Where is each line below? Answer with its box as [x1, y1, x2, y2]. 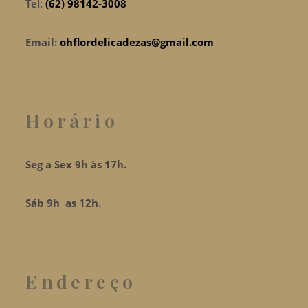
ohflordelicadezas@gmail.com [60, 35, 214, 49]
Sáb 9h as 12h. [25, 196, 102, 210]
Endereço [25, 268, 137, 294]
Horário [25, 108, 118, 133]
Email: [25, 35, 60, 49]
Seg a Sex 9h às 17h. [25, 157, 127, 172]
